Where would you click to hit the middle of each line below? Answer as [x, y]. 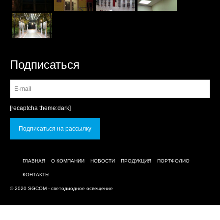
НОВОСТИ [103, 161]
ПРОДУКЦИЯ [136, 161]
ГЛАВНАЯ [34, 161]
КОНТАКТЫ [36, 174]
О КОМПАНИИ [68, 161]
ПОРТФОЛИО [173, 161]
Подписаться [45, 64]
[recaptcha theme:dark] [40, 108]
